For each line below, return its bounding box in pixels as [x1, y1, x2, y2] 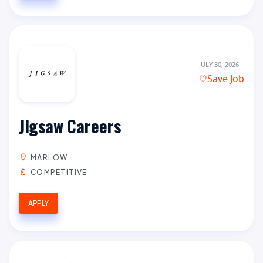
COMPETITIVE [31, 167, 87, 177]
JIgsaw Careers [19, 113, 122, 138]
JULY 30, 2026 [198, 60, 239, 69]
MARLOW [31, 152, 68, 162]
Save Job [207, 72, 244, 86]
